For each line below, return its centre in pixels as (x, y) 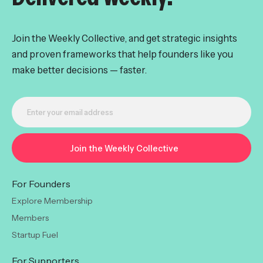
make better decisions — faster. (79, 70)
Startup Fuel (35, 235)
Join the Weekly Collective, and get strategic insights (124, 38)
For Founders (41, 183)
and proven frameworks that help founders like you (122, 54)
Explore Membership (52, 200)
